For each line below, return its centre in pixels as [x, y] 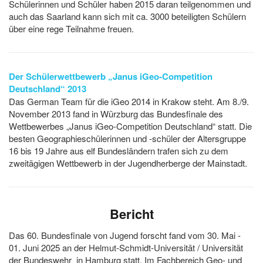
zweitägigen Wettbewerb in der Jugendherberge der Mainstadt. [128, 163]
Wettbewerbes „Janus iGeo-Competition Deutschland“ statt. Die [130, 126]
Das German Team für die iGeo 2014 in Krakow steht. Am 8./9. [129, 102]
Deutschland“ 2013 [48, 89]
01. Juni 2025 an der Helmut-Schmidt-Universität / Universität [126, 248]
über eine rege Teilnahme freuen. [71, 29]
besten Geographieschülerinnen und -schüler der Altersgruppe [127, 139]
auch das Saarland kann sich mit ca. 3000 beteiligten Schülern [127, 16]
